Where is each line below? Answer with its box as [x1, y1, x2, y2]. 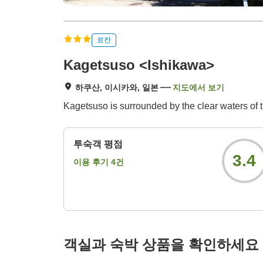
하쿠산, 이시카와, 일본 [75, 83, 159, 93]
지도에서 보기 [173, 83, 224, 93]
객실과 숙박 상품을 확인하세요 [63, 237, 259, 253]
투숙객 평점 [73, 139, 123, 150]
